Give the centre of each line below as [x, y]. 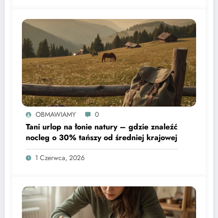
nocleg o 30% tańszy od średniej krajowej [101, 138]
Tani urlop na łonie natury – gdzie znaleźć [102, 127]
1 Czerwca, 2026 [60, 158]
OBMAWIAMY [56, 115]
